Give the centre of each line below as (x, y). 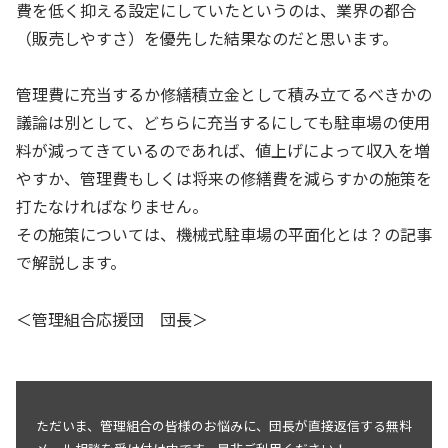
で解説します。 (71, 262)
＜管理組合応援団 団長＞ (112, 319)
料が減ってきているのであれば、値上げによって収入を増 (223, 150)
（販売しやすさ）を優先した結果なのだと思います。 (207, 37)
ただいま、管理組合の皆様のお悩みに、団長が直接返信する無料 (224, 426)
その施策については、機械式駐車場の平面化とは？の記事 (224, 234)
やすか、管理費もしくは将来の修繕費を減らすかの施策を (224, 178)
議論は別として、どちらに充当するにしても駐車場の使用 (223, 122)
